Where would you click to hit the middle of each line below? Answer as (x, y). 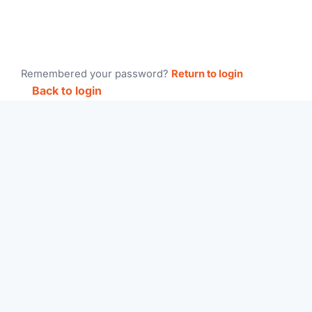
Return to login (208, 74)
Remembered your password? (96, 74)
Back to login (67, 91)
